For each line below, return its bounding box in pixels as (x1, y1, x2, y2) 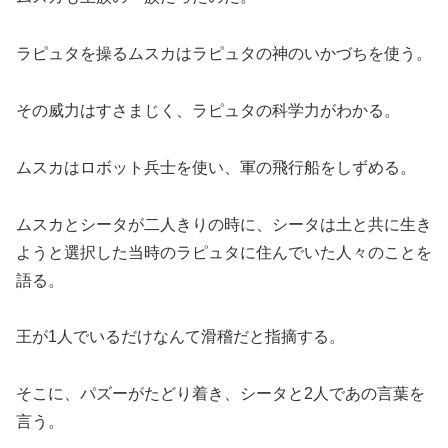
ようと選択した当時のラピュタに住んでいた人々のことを (16, 243, 432, 261)
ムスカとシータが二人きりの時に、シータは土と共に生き (16, 215, 432, 233)
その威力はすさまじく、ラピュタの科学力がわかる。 (16, 102, 400, 120)
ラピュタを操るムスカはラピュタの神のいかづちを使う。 (16, 45, 432, 63)
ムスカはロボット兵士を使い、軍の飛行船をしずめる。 (16, 158, 416, 176)
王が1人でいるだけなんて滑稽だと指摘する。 (16, 328, 345, 346)
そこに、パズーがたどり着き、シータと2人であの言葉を (16, 385, 425, 403)
